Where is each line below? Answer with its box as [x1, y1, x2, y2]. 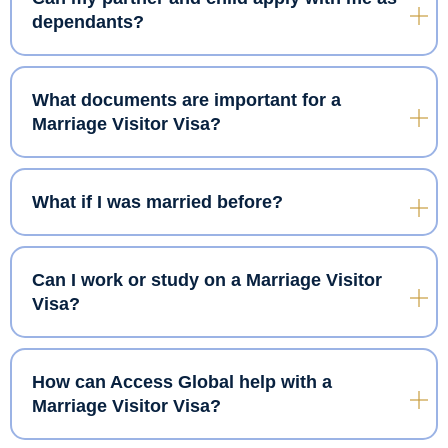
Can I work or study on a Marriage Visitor [32, 269, 382, 290]
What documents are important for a [32, 89, 341, 110]
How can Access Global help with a [32, 371, 332, 392]
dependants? [32, 11, 144, 32]
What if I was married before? [32, 191, 283, 212]
